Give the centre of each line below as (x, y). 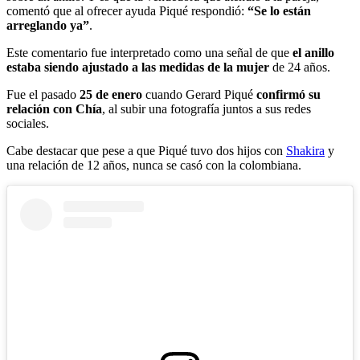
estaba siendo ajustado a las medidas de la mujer (139, 67)
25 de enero (112, 94)
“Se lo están (278, 10)
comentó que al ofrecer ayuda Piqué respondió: (125, 10)
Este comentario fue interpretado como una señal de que (149, 52)
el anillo (313, 52)
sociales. (28, 123)
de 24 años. (301, 67)
